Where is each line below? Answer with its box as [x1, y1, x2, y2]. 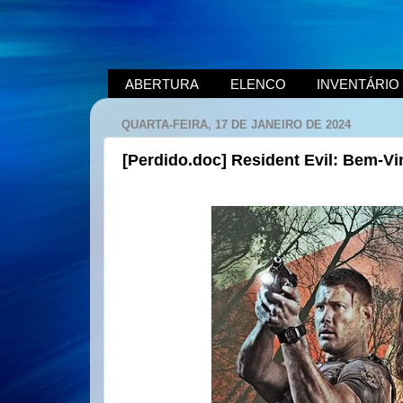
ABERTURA [124, 76, 199, 92]
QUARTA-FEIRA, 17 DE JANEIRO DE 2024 [121, 117, 351, 131]
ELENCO [229, 76, 286, 92]
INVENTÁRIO [317, 76, 400, 92]
